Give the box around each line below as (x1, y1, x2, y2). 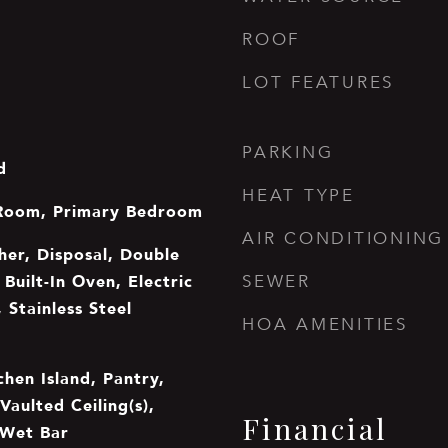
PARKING (242, 142, 334, 163)
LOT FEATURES (242, 72, 394, 93)
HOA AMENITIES (242, 314, 408, 335)
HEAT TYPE (242, 185, 355, 206)
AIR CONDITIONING (242, 228, 444, 249)
